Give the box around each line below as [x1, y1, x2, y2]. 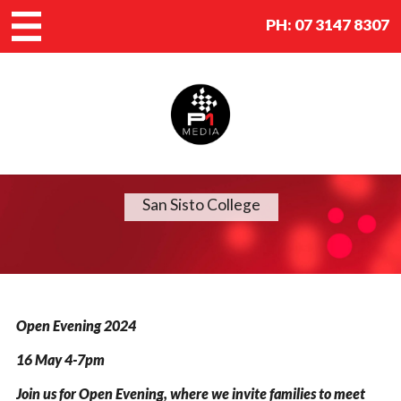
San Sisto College [142, 194, 260, 214]
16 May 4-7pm [15, 350, 105, 368]
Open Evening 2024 [15, 316, 136, 334]
